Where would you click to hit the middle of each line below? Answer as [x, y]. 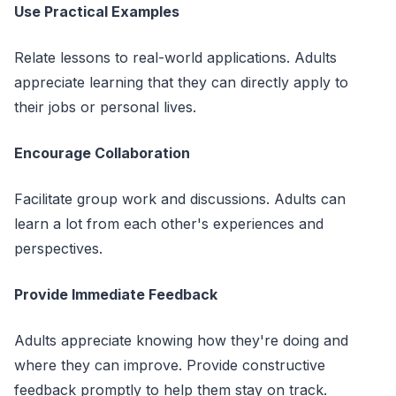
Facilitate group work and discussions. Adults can [180, 199]
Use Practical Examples [97, 11]
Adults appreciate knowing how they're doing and [181, 340]
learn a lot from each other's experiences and [169, 224]
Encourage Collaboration [102, 153]
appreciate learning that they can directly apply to [181, 82]
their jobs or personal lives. [105, 107]
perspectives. [58, 248]
